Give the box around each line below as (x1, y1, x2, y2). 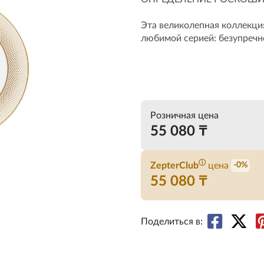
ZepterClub (150, 161, 199, 170)
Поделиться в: (141, 217, 203, 226)
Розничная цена (150, 111, 219, 120)
